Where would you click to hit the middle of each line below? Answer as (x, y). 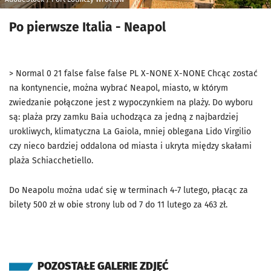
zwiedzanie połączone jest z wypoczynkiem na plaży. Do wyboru (131, 103)
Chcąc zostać (233, 74)
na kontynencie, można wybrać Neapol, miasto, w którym (119, 88)
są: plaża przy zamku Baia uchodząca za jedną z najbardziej (124, 117)
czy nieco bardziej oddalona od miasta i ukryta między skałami (130, 146)
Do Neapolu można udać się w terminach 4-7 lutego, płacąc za (129, 191)
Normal (30, 74)
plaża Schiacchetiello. (51, 161)
